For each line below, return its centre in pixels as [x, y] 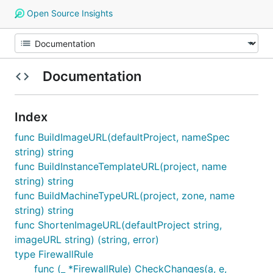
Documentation [92, 76]
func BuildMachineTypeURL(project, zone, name [125, 196]
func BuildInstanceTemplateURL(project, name [121, 166]
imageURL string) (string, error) [87, 239]
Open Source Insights [68, 13]
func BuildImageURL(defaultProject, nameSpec [122, 137]
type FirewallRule [54, 254]
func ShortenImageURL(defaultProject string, [118, 225]
